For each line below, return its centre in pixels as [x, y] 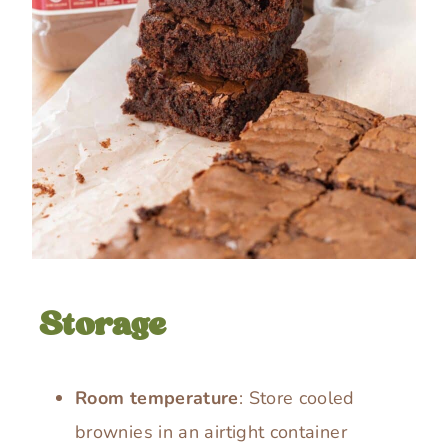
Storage [102, 325]
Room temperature [157, 397]
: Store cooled [296, 397]
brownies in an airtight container [211, 431]
